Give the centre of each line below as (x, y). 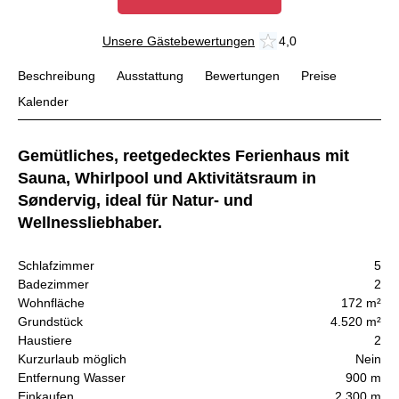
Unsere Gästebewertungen (179, 41)
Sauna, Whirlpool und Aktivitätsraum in (167, 178)
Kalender (43, 102)
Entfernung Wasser (72, 378)
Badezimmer (53, 285)
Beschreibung (57, 76)
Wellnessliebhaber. (90, 222)
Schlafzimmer (56, 266)
